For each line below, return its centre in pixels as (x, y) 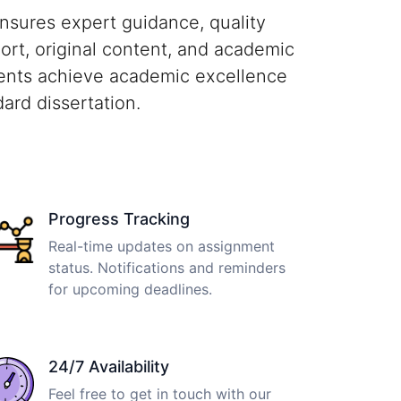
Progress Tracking (119, 218)
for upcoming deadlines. (130, 289)
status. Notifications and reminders (167, 267)
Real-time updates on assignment (162, 246)
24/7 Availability (109, 366)
